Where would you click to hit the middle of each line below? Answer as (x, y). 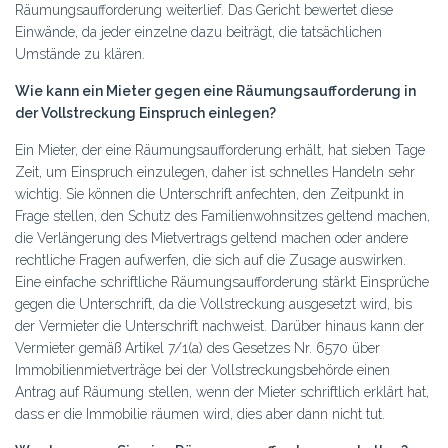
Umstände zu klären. (80, 54)
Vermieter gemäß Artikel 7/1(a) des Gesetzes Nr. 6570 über (197, 348)
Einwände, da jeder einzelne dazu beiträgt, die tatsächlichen (198, 32)
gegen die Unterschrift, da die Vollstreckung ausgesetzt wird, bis (213, 304)
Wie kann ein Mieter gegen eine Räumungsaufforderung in (215, 91)
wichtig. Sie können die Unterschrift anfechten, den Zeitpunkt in (209, 194)
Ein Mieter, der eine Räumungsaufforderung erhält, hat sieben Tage (220, 150)
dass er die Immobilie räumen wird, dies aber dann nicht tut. (200, 414)
